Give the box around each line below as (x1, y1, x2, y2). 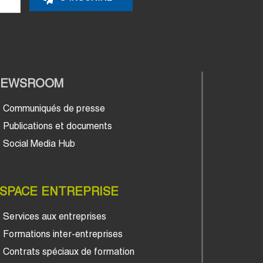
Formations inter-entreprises (2, 228, 123, 240)
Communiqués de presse (2, 102, 105, 114)
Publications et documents (2, 120, 112, 131)
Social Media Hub (2, 137, 75, 149)
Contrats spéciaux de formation (2, 245, 134, 257)
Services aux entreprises (2, 210, 106, 222)
